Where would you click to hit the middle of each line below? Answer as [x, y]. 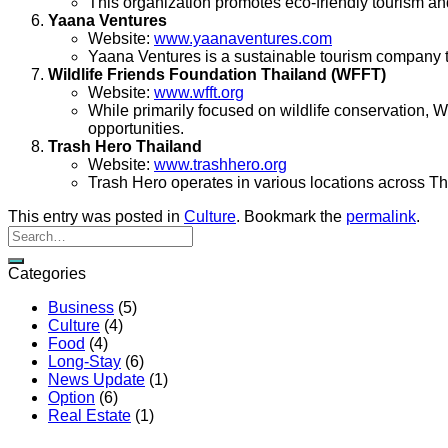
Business [81, 308]
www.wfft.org [199, 93]
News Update [96, 380]
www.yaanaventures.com [243, 39]
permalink [381, 217]
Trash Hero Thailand [125, 147]
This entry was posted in [96, 217]
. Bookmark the [291, 217]
